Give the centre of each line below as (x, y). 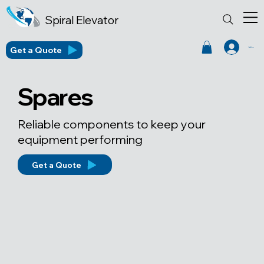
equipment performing (80, 139)
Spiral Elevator (82, 20)
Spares (55, 97)
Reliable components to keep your (112, 124)
